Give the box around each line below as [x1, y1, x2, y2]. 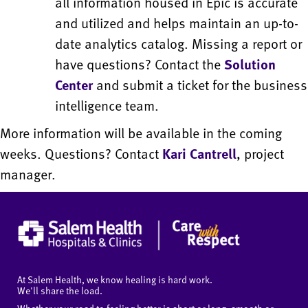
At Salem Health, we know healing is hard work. [17, 272, 212, 287]
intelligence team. [55, 95, 159, 116]
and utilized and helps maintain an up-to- [55, 12, 298, 34]
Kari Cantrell [162, 143, 236, 164]
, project [236, 143, 284, 164]
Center [55, 74, 93, 96]
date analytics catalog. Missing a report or [55, 33, 302, 54]
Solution [224, 54, 276, 75]
